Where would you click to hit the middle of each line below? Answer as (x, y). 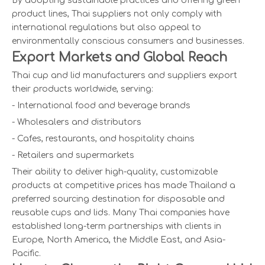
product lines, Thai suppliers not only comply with (117, 14)
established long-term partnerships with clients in (117, 227)
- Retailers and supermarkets (73, 156)
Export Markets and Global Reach (119, 58)
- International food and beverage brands (101, 106)
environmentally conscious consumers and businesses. (128, 41)
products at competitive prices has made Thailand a (124, 186)
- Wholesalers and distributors (77, 122)
